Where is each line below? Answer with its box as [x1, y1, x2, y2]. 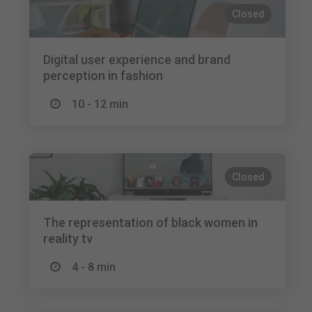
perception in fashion [43, 68, 164, 83]
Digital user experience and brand [43, 52, 231, 67]
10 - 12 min [72, 97, 129, 111]
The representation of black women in [43, 215, 258, 230]
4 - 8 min [72, 260, 116, 274]
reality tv [43, 231, 93, 246]
